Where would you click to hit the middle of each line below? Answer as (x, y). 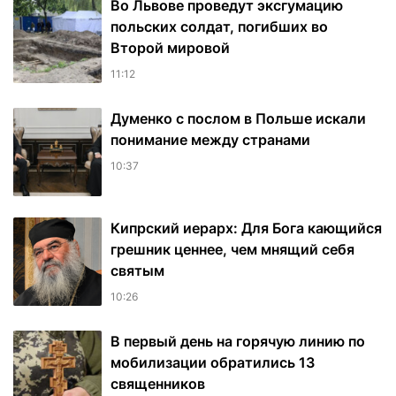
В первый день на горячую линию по (238, 342)
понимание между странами (210, 140)
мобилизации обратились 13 (213, 363)
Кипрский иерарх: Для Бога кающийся (246, 228)
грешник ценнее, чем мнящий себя (232, 250)
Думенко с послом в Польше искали (238, 119)
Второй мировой (170, 48)
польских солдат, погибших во (219, 27)
